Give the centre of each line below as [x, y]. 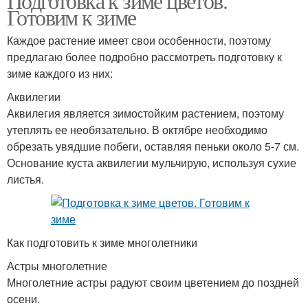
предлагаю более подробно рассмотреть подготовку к [144, 57]
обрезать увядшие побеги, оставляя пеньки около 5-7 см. [153, 146]
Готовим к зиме [71, 17]
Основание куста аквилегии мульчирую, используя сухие [152, 163]
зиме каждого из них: [60, 74]
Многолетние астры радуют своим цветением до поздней [153, 283]
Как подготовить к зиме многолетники [102, 243]
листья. [25, 179]
